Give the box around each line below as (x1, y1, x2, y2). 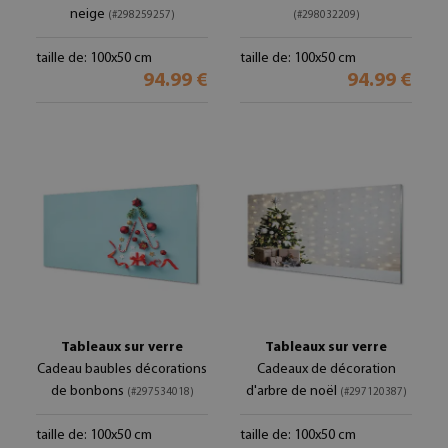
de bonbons (50, 384, 127, 399)
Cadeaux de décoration (256, 362, 396, 377)
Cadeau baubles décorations (37, 362, 207, 377)
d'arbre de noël (245, 384, 340, 399)
